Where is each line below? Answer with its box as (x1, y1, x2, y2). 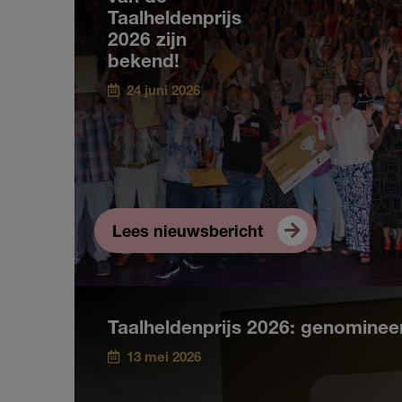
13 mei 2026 (122, 351, 201, 365)
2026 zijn (107, 31, 187, 51)
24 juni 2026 (122, 84, 200, 99)
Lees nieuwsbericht (111, 224, 263, 241)
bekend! (107, 53, 179, 73)
